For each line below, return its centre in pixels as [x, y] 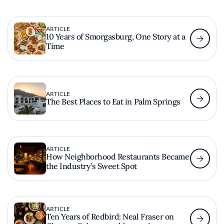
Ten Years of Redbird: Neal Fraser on [110, 216]
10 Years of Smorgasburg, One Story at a [116, 36]
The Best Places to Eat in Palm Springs [113, 101]
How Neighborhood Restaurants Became [118, 156]
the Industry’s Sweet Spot [92, 166]
